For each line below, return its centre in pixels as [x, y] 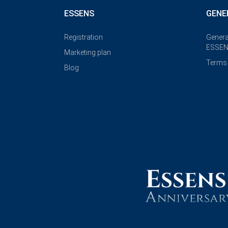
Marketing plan [88, 52]
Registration [83, 37]
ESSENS [79, 13]
